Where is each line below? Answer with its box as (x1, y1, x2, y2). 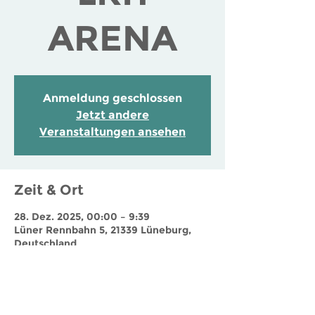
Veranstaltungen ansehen (39, 125, 186, 139)
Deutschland (14, 237, 77, 250)
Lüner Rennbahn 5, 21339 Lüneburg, (14, 224, 191, 236)
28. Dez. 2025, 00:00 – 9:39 (14, 210, 150, 223)
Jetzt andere (76, 108, 149, 122)
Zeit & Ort (14, 181, 84, 198)
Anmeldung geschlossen (43, 91, 182, 105)
